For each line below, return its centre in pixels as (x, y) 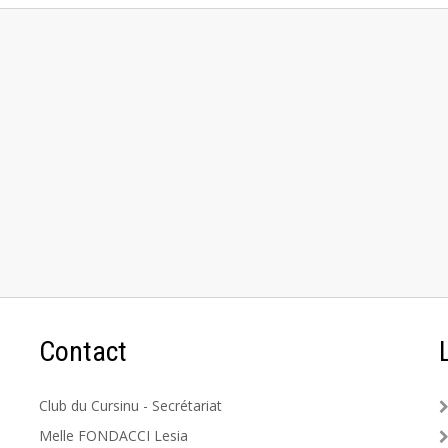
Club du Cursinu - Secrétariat (130, 405)
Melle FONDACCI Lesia (113, 435)
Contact (83, 351)
